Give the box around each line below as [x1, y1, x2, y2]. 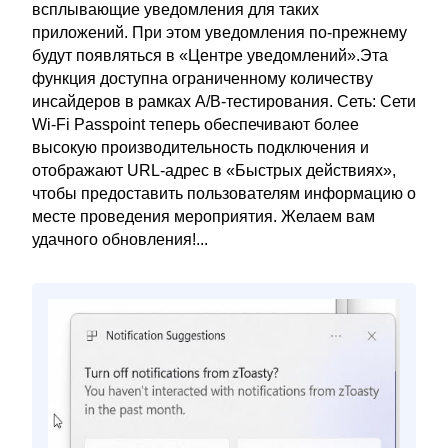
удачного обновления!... [32, 231, 208, 248]
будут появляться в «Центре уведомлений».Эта [32, 47, 388, 64]
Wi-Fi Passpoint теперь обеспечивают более [32, 116, 359, 133]
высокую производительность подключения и [32, 139, 369, 156]
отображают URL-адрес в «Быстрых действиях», [32, 162, 396, 179]
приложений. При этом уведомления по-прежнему [32, 24, 407, 41]
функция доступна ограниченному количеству [32, 70, 373, 87]
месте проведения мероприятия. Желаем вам [32, 208, 375, 225]
